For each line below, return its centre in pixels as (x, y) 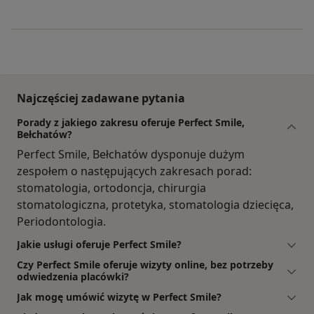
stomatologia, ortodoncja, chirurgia (111, 187)
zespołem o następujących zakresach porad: (134, 171)
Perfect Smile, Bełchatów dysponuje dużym (131, 154)
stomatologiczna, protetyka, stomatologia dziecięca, (155, 204)
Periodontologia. (61, 221)
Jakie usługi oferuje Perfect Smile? (99, 244)
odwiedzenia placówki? (73, 276)
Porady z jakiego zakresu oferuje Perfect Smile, (131, 122)
